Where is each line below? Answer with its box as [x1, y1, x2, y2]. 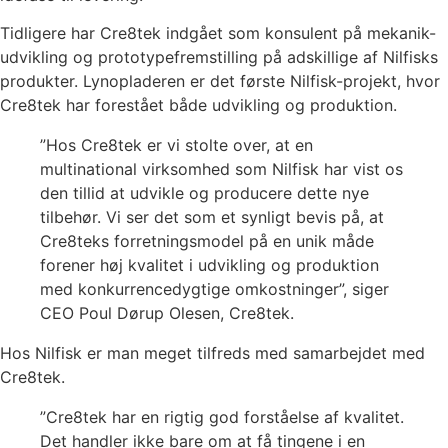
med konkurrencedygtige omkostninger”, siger [40, 279, 389, 300]
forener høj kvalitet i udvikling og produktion [40, 255, 379, 276]
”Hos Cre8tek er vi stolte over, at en [40, 135, 313, 156]
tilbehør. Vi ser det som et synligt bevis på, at [40, 207, 384, 228]
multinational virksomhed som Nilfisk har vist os [40, 159, 403, 180]
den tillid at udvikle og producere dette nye [40, 183, 369, 204]
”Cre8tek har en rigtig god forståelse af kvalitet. [40, 407, 404, 428]
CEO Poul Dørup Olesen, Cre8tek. [40, 303, 294, 324]
